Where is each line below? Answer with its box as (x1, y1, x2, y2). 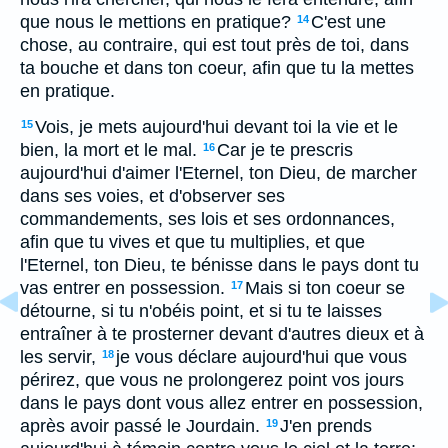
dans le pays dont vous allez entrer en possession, (20, 393, 423, 413)
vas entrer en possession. (20, 278, 225, 298)
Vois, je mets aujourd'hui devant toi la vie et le (35, 117, 398, 137)
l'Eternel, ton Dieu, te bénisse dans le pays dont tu (20, 255, 419, 275)
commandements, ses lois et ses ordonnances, (20, 209, 395, 229)
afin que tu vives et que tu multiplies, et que (20, 232, 365, 252)
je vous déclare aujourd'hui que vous (116, 347, 407, 367)
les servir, (20, 347, 96, 367)
